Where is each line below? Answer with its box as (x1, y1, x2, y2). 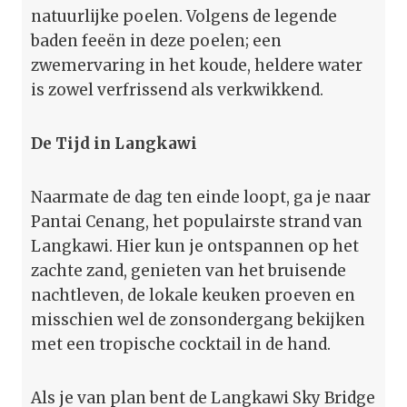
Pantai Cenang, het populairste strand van (31, 211, 362, 232)
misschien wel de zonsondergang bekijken (31, 309, 365, 330)
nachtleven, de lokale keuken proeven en (31, 284, 355, 305)
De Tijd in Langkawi (31, 133, 197, 154)
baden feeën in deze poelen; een (31, 30, 282, 51)
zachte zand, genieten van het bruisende (31, 260, 346, 281)
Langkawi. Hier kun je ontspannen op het (31, 235, 359, 256)
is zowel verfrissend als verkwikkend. (31, 79, 323, 100)
